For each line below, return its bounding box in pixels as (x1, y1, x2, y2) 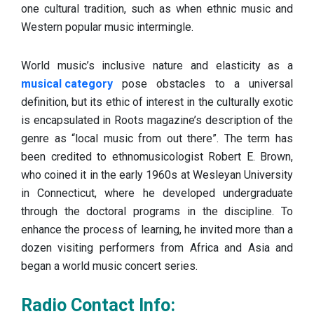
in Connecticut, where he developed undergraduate (21, 186, 293, 200)
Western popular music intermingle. (21, 20, 193, 34)
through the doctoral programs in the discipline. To (21, 204, 293, 218)
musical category (21, 76, 113, 90)
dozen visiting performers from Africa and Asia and (21, 240, 293, 254)
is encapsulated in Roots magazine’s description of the (21, 113, 293, 127)
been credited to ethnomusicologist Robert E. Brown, (21, 149, 293, 163)
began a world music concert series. (21, 259, 198, 273)
